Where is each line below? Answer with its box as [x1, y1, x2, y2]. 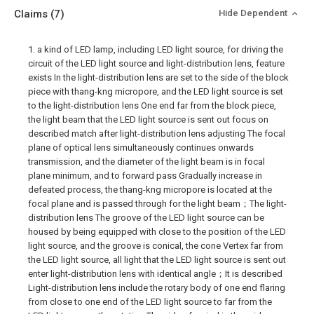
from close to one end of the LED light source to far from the [28, 296, 272, 307]
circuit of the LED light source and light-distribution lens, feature [28, 58, 285, 69]
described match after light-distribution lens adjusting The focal [28, 128, 285, 139]
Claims [14, 8, 50, 20]
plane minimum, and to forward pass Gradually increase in [28, 170, 262, 181]
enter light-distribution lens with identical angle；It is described [28, 268, 282, 279]
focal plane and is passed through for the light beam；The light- [28, 198, 287, 209]
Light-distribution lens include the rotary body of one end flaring [28, 282, 285, 293]
